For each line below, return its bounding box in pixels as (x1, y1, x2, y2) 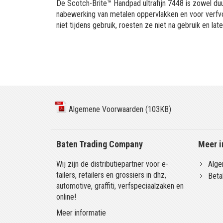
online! (56, 192, 77, 202)
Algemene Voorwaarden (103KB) (67, 105, 171, 114)
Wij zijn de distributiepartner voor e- (56, 159, 169, 169)
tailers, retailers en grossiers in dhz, (56, 170, 167, 180)
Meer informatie (56, 208, 107, 218)
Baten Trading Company (56, 139, 143, 149)
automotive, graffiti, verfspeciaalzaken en (56, 181, 184, 191)
